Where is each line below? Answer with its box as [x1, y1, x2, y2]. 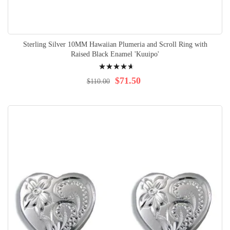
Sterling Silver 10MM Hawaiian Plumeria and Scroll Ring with [23, 41, 207, 48]
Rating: [96, 58, 114, 65]
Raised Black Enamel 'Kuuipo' [71, 50, 159, 58]
